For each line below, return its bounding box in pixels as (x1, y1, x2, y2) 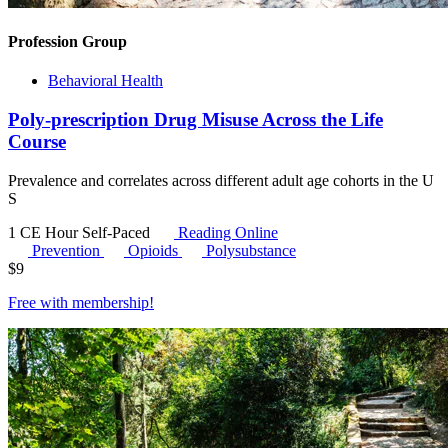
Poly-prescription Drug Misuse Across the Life (8, 108, 383, 130)
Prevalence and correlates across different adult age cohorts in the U (8, 171, 434, 189)
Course (8, 130, 66, 152)
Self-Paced (82, 223, 154, 241)
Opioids (128, 241, 182, 259)
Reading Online (174, 223, 278, 241)
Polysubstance (206, 241, 296, 259)
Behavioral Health (48, 72, 163, 90)
